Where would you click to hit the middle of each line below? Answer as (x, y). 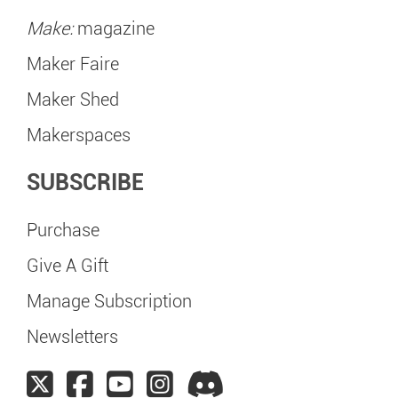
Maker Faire (73, 64)
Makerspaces (79, 135)
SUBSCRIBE (85, 183)
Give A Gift (68, 266)
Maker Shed (73, 99)
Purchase (63, 230)
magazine (114, 28)
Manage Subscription (109, 301)
